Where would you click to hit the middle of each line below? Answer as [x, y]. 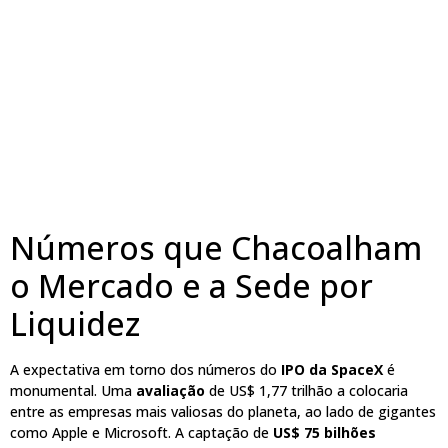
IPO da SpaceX [332, 369]
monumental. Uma [73, 390]
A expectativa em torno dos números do [145, 369]
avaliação [170, 390]
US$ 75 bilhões [324, 432]
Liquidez [75, 323]
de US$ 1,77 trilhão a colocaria [306, 390]
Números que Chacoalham [216, 247]
